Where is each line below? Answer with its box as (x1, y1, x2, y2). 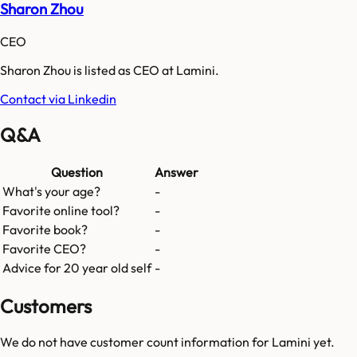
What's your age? (2, 183, 100, 200)
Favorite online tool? (2, 202, 120, 219)
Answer (155, 164, 198, 181)
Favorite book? (2, 222, 88, 238)
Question (51, 164, 103, 181)
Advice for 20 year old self (2, 260, 151, 277)
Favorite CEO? (2, 241, 86, 257)
